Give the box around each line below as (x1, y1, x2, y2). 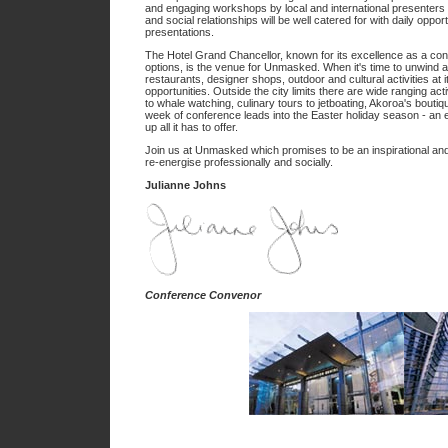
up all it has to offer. (145, 121, 238, 133)
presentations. (145, 26, 214, 38)
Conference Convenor (145, 289, 261, 301)
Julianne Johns (145, 179, 226, 191)
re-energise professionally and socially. (145, 156, 333, 168)
